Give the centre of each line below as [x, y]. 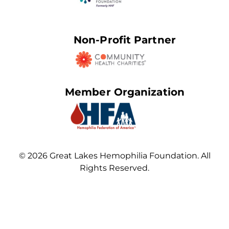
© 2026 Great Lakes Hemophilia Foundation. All [114, 155]
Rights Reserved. [114, 168]
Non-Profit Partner [125, 39]
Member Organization [125, 91]
